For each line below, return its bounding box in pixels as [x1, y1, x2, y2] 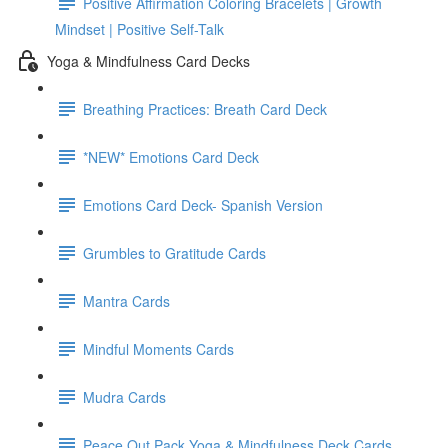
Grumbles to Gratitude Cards [83, 242, 266, 263]
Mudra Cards [83, 386, 166, 407]
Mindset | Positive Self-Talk [55, 19, 224, 39]
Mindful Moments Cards [83, 338, 234, 359]
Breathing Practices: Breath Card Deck [83, 98, 327, 119]
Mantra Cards [83, 290, 170, 311]
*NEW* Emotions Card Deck [83, 146, 259, 167]
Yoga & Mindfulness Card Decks [47, 50, 250, 71]
